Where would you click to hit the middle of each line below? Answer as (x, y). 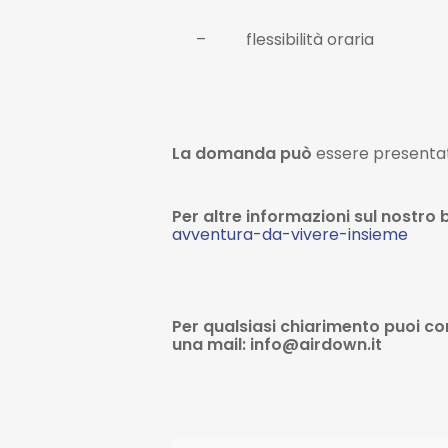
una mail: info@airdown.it (277, 344)
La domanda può (242, 153)
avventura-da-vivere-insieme (290, 234)
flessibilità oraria (310, 39)
